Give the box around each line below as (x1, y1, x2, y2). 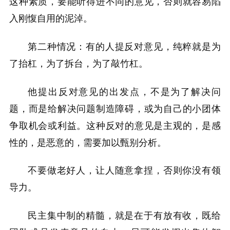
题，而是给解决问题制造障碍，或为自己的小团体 (9, 103, 221, 114)
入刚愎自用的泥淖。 (9, 13, 92, 24)
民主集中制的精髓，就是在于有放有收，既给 (28, 210, 221, 221)
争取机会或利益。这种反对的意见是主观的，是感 (9, 120, 221, 131)
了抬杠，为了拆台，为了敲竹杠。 (9, 58, 148, 69)
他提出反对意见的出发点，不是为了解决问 (28, 86, 221, 97)
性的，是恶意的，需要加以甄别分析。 (9, 137, 166, 148)
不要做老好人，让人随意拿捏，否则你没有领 (28, 165, 221, 176)
